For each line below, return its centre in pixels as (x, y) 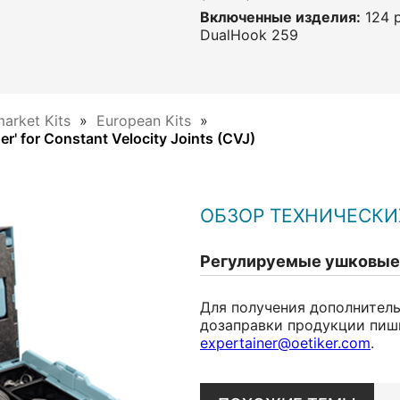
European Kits (144, 121)
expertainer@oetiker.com (285, 343)
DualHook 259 (249, 35)
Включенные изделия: (280, 17)
